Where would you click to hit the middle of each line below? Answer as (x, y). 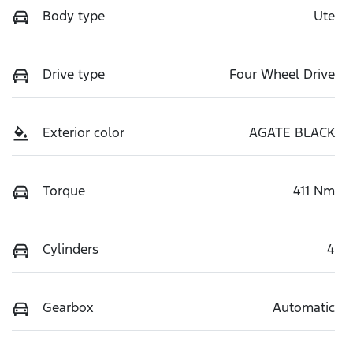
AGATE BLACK (292, 132)
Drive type (74, 74)
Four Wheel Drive (282, 74)
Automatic (304, 307)
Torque (64, 190)
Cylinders (71, 249)
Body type (74, 16)
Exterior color (84, 132)
